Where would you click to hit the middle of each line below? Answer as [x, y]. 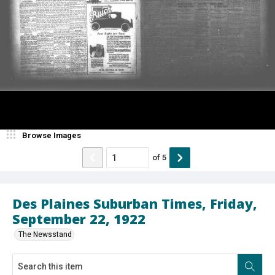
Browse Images [52, 135]
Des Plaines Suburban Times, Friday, [135, 203]
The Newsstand [45, 234]
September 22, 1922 [79, 219]
